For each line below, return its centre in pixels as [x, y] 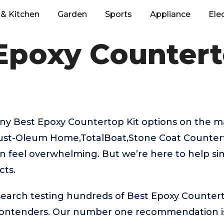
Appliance [170, 14]
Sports [118, 14]
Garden [72, 14]
